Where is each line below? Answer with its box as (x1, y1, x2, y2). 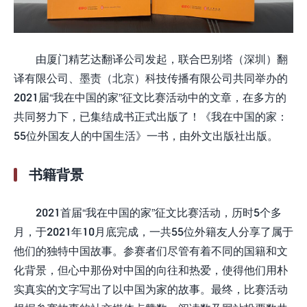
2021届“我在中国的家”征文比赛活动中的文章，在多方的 (14, 90, 286, 103)
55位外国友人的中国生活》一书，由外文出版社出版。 (14, 129, 278, 142)
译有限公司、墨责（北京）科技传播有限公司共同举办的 (14, 71, 288, 84)
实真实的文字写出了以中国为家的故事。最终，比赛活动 (14, 282, 288, 295)
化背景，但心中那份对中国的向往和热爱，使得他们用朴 (14, 263, 288, 276)
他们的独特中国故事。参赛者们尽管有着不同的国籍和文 (14, 244, 288, 257)
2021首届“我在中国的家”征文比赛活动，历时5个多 (36, 206, 282, 219)
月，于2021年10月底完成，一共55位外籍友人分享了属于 (14, 225, 293, 238)
